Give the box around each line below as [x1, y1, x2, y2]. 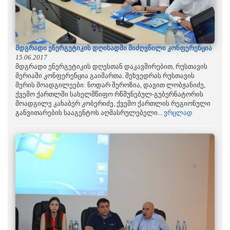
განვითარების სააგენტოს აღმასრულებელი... [15, 109, 164, 117]
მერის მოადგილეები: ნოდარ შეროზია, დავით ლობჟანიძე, [15, 81, 205, 89]
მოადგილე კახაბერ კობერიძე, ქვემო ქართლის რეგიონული [15, 100, 210, 108]
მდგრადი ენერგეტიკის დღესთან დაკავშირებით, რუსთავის [15, 63, 207, 71]
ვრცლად [164, 109, 193, 117]
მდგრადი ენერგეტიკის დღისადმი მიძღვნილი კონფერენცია [15, 44, 212, 52]
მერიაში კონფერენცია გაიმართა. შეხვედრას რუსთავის [15, 72, 195, 80]
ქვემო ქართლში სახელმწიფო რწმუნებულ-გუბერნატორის [15, 90, 203, 99]
